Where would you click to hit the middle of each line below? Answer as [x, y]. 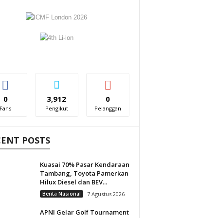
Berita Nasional [61, 194]
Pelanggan [108, 108]
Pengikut [56, 108]
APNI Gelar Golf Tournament [84, 212]
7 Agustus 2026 [106, 194]
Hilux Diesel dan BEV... [73, 182]
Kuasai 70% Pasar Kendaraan [84, 164]
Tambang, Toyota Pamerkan [84, 173]
